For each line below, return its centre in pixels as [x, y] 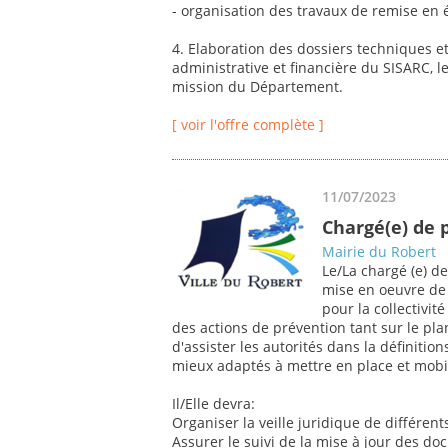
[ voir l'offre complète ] [248, 125]
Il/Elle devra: [213, 404]
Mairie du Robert [379, 252]
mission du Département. [257, 87]
